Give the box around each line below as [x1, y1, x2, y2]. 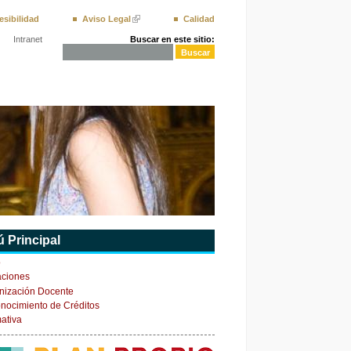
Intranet [13, 34, 42, 45]
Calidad [183, 14, 215, 24]
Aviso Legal [82, 14, 131, 24]
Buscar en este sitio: [130, 34, 215, 45]
